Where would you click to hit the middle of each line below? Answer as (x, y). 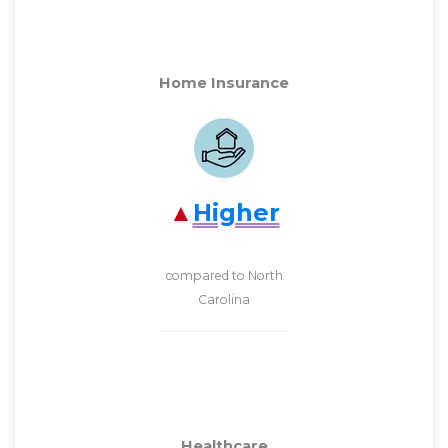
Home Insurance (224, 82)
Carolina (224, 299)
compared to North (224, 275)
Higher (236, 213)
